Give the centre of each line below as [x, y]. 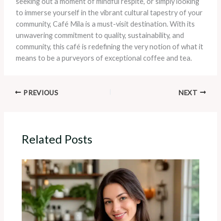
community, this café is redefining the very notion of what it [109, 47]
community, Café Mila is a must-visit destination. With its [105, 24]
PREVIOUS [40, 92]
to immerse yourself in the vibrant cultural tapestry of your [109, 13]
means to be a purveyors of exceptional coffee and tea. [104, 58]
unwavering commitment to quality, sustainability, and [100, 36]
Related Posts [57, 139]
